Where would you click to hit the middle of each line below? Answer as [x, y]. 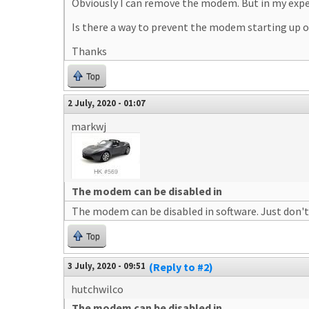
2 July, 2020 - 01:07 [107, 103]
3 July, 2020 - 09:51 [107, 266]
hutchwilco [97, 289]
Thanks [90, 51]
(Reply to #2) [181, 267]
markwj [89, 126]
